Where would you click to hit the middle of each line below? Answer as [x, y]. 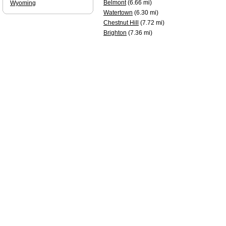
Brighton [115, 33]
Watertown [118, 13]
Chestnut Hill [121, 23]
